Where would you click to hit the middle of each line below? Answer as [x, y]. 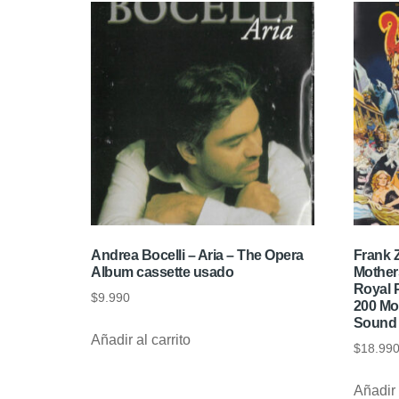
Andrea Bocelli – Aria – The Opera [197, 256]
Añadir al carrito [141, 340]
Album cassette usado [162, 273]
